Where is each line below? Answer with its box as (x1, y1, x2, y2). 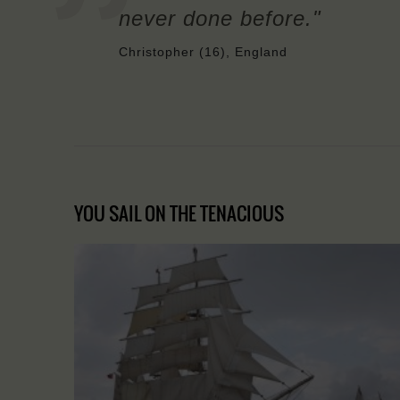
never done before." (119, 5, 321, 30)
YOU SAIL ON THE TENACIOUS (74, 198, 284, 227)
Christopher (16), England (119, 44, 287, 59)
